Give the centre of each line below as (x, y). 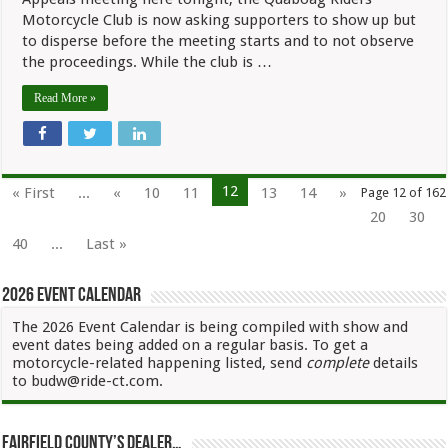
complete (340, 362)
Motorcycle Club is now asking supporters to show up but (219, 19)
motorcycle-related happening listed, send (159, 362)
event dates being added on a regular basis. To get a (190, 344)
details (396, 362)
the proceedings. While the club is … (147, 61)
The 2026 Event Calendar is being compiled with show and (210, 326)
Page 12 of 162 (403, 192)
